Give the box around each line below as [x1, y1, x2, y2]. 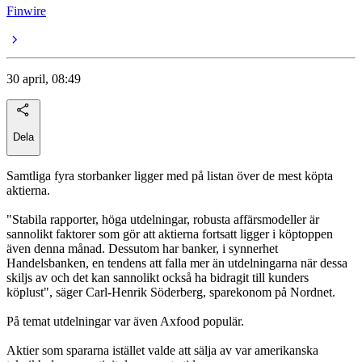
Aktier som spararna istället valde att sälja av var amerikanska [6, 343, 318, 358]
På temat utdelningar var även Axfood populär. [6, 314, 244, 329]
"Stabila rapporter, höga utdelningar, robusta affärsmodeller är [6, 213, 319, 227]
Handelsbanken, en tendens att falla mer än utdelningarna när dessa [6, 256, 347, 271]
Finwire [6, 3, 46, 18]
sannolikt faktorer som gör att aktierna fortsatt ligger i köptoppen [6, 227, 333, 242]
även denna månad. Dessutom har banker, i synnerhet [6, 242, 278, 256]
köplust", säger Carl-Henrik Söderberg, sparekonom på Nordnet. [6, 285, 335, 300]
